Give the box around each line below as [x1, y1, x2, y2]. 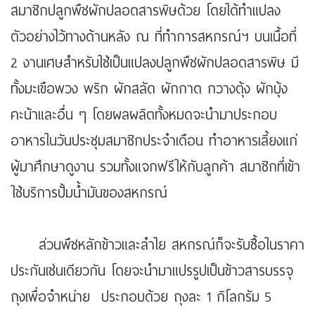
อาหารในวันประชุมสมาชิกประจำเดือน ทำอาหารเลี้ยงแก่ [11, 129, 297, 153]
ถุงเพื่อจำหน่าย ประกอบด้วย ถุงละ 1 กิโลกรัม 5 [11, 285, 271, 309]
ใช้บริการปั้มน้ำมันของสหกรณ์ [11, 181, 179, 205]
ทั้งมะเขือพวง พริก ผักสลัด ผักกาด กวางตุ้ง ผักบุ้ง [11, 77, 288, 101]
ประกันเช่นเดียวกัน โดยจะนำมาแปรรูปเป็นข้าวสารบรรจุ [11, 259, 293, 283]
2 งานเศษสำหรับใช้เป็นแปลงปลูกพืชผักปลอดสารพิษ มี [11, 51, 299, 75]
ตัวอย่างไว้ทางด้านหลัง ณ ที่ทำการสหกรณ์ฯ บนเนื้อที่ [11, 25, 297, 49]
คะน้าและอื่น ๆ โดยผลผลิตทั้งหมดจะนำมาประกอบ [11, 103, 277, 127]
